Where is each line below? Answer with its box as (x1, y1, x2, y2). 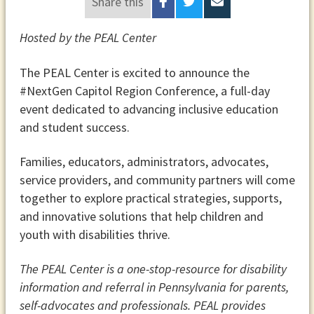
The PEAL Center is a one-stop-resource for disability (19, 261, 287, 278)
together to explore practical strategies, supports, (19, 189, 282, 206)
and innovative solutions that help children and (19, 207, 264, 224)
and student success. (19, 118, 130, 135)
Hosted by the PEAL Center (19, 29, 156, 46)
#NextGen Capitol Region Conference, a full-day (19, 82, 270, 99)
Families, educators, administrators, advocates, (19, 153, 268, 170)
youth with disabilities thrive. (19, 226, 170, 243)
